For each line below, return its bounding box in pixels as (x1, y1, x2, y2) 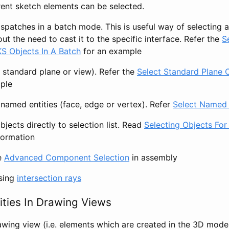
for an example (81, 45, 142, 56)
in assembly (129, 152, 177, 163)
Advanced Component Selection (4, 152, 129, 163)
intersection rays (17, 172, 81, 183)
